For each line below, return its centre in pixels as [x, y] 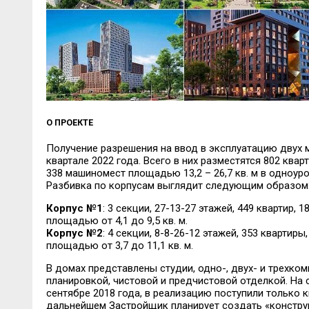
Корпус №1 [74, 208]
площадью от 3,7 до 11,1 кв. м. [119, 245]
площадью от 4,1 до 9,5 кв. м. [117, 220]
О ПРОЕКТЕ [69, 123]
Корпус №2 [74, 233]
